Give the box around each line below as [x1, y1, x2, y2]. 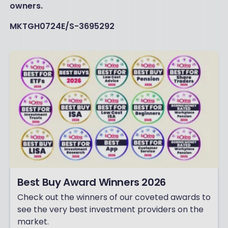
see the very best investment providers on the [17, 204, 204, 216]
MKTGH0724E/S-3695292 [9, 20, 115, 33]
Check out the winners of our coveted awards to [17, 191, 211, 204]
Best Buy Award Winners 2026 [17, 175, 166, 190]
